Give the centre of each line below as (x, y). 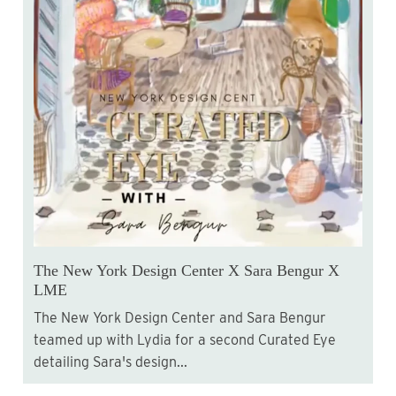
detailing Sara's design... (110, 362)
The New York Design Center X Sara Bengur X (187, 270)
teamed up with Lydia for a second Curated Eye (185, 339)
